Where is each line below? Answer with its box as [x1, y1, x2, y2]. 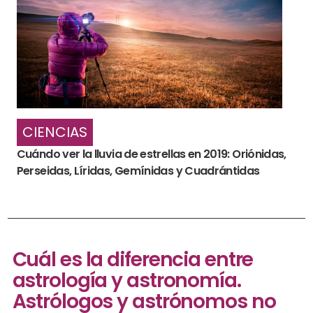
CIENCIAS [22, 122, 87, 143]
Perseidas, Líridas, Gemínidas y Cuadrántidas [16, 163, 260, 180]
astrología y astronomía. [12, 266, 241, 294]
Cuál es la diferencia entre [12, 245, 254, 273]
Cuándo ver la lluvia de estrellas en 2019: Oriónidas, [16, 146, 286, 163]
